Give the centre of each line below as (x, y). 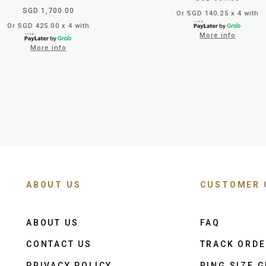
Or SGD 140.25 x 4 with (218, 13)
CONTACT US (59, 244)
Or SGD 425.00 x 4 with (48, 26)
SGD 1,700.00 (48, 10)
